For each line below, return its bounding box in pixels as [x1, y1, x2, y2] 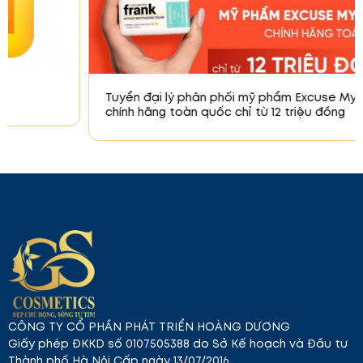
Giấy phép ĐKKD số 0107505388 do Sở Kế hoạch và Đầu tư [8, 335, 348, 352]
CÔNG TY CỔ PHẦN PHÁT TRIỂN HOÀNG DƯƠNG [8, 318, 290, 335]
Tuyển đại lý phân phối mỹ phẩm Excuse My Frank [29, 89, 315, 106]
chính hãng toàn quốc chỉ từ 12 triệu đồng [29, 104, 269, 121]
